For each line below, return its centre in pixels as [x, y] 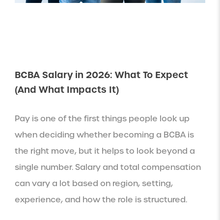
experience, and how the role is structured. [101, 199]
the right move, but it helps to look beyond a [105, 151]
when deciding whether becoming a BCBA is [104, 135]
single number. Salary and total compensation [108, 167]
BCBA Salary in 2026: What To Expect [101, 75]
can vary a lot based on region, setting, [94, 183]
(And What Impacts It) [67, 89]
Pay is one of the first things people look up [102, 118]
